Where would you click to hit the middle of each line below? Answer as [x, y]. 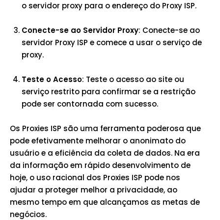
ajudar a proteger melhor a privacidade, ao [94, 190]
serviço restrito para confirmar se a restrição [109, 92]
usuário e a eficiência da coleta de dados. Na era [105, 153]
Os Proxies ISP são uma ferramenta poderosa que [105, 128]
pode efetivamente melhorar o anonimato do [98, 141]
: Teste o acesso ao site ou [133, 79]
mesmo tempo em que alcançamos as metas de [105, 202]
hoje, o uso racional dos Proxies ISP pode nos [95, 178]
